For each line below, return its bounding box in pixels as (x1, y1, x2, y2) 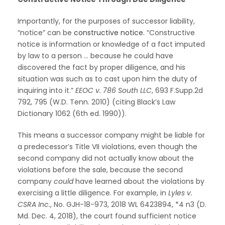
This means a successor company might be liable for (18, 130, 205, 140)
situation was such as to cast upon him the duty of (18, 73, 197, 84)
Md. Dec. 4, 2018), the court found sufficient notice (18, 210, 196, 221)
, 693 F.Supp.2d (152, 85, 203, 95)
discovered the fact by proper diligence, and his (18, 62, 185, 72)
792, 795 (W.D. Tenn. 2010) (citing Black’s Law (18, 96, 175, 107)
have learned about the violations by (75, 176, 204, 186)
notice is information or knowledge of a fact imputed (18, 39, 205, 49)
